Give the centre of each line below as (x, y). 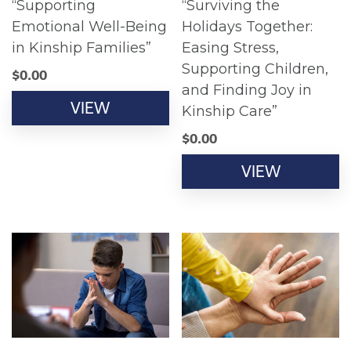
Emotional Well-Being (89, 26)
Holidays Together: (248, 26)
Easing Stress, (231, 47)
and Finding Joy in (247, 90)
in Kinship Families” (81, 47)
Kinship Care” (230, 111)
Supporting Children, (255, 69)
